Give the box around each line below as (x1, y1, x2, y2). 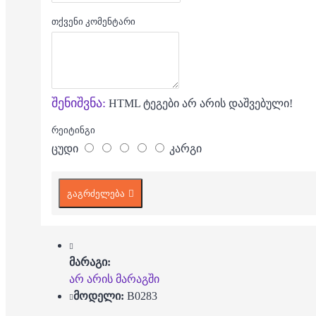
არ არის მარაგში (69, 273, 159, 286)
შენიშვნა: (51, 96, 106, 111)
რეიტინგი (51, 125, 95, 136)
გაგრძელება (67, 188, 125, 200)
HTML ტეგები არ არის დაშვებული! (106, 97, 293, 110)
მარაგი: (69, 256, 111, 269)
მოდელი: (73, 290, 124, 303)
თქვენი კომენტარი (51, 16, 135, 28)
